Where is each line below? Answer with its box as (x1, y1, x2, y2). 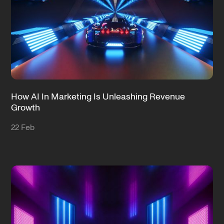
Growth (11, 101, 40, 114)
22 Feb (11, 122, 35, 133)
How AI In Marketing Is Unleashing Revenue (11, 90, 185, 103)
